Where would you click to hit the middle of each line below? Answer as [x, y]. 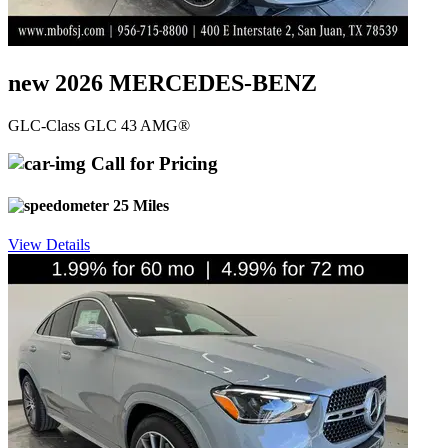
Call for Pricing [152, 164]
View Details [49, 244]
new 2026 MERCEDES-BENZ [162, 82]
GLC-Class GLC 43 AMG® [99, 125]
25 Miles [139, 205]
